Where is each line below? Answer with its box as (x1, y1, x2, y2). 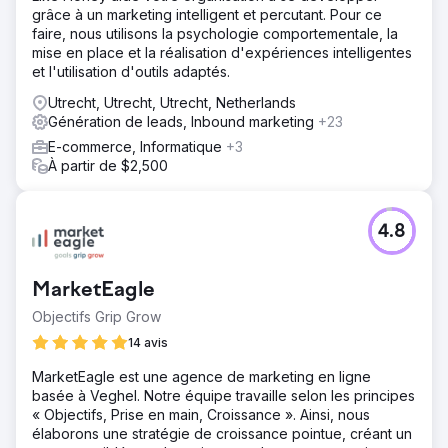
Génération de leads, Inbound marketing (48, 113, 318, 130)
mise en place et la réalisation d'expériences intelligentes (32, 44, 412, 61)
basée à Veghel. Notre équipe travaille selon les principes (32, 387, 415, 404)
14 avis (128, 335, 168, 350)
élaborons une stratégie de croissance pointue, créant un (32, 425, 412, 442)
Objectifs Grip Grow (32, 308, 161, 325)
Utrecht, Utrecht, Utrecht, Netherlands (48, 94, 296, 111)
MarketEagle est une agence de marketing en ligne (32, 368, 371, 385)
